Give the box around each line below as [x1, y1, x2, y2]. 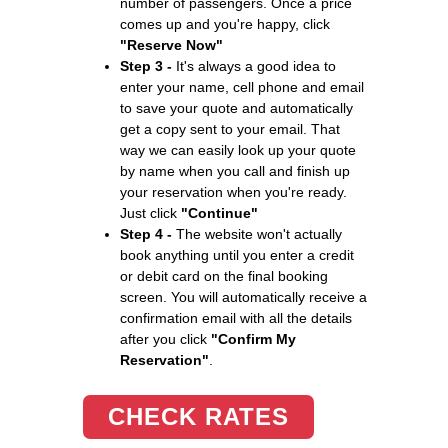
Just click [120, 204, 181, 221]
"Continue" [181, 204, 258, 221]
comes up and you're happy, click [120, 15, 330, 32]
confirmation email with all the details [120, 309, 352, 326]
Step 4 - [120, 225, 172, 242]
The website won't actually [172, 225, 342, 242]
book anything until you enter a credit [120, 246, 354, 263]
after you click [120, 330, 211, 347]
